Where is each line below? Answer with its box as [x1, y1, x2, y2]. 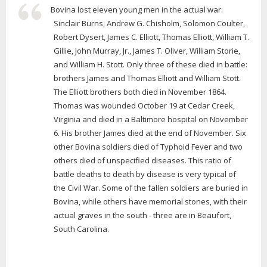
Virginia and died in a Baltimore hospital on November [54, 114, 248, 125]
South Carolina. [54, 223, 109, 235]
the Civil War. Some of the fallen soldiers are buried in [54, 182, 248, 194]
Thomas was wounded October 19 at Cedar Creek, [54, 100, 235, 111]
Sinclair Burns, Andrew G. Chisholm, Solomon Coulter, [54, 18, 245, 29]
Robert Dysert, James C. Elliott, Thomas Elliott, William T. [54, 32, 249, 43]
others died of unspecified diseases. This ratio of [54, 155, 231, 166]
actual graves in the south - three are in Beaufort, [54, 210, 231, 221]
